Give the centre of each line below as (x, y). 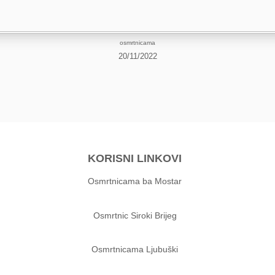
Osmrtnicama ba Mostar (135, 181)
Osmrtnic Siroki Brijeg (135, 215)
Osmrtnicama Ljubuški (135, 249)
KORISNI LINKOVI (135, 159)
